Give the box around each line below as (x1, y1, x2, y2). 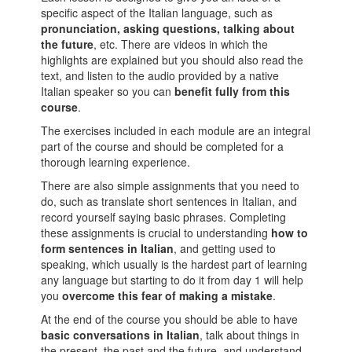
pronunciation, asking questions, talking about (41, 20, 295, 36)
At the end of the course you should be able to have (41, 311, 299, 327)
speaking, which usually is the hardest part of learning (41, 256, 308, 272)
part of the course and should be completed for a (41, 138, 284, 154)
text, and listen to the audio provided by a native (41, 68, 280, 83)
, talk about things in (200, 327, 300, 343)
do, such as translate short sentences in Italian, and (41, 193, 298, 209)
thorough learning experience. (41, 154, 191, 170)
